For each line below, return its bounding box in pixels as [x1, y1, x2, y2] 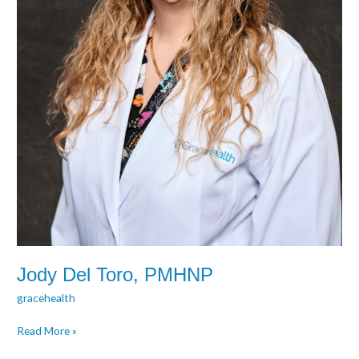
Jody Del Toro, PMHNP [17, 264, 214, 285]
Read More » [17, 323, 78, 337]
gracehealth [17, 291, 76, 305]
